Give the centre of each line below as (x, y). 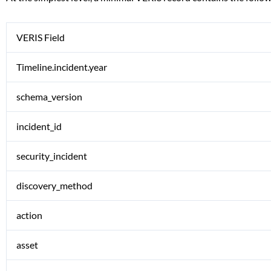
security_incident (52, 156)
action (29, 215)
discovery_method (54, 186)
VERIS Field (41, 38)
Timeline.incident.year (62, 67)
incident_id (39, 126)
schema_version (49, 97)
